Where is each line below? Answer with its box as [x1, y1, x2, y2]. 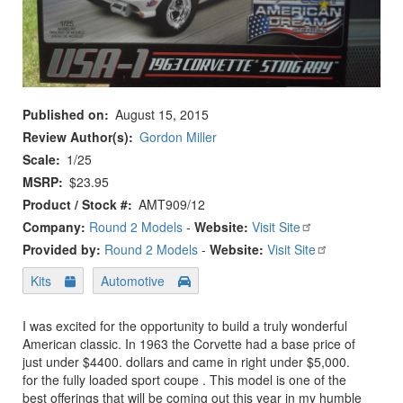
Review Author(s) [22, 127, 129, 146]
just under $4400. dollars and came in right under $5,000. [22, 352, 350, 371]
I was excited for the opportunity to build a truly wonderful [22, 316, 347, 335]
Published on [22, 104, 104, 123]
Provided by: [22, 239, 104, 258]
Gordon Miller [139, 127, 217, 146]
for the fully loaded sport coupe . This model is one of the [22, 370, 346, 389]
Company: [22, 217, 89, 236]
